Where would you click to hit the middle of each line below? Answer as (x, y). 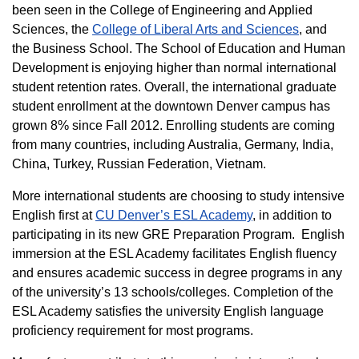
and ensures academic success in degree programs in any (177, 272)
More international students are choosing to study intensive (178, 196)
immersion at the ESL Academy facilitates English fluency (174, 253)
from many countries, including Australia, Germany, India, (173, 144)
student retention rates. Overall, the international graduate (174, 87)
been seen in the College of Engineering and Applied (162, 10)
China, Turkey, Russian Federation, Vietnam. (139, 163)
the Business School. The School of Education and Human (179, 48)
